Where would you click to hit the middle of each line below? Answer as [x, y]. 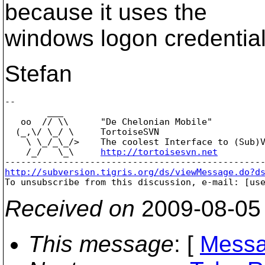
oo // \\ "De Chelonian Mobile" [109, 122]
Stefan [38, 74]
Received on [70, 208]
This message [101, 244]
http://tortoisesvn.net [159, 152]
